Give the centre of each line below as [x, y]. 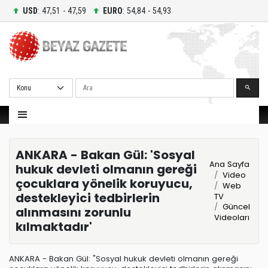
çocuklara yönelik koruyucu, [104, 184]
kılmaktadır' [54, 227]
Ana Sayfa [229, 165]
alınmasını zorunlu [73, 213]
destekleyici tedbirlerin [88, 198]
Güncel [236, 207]
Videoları [232, 218]
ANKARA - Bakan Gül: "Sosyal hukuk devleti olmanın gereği [124, 258]
